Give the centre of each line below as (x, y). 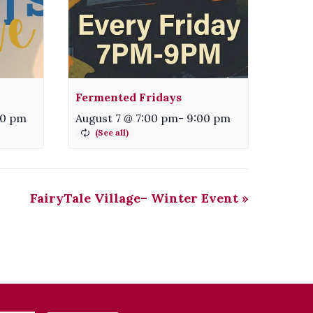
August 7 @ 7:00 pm (127, 118)
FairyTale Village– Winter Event (136, 198)
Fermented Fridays (129, 97)
